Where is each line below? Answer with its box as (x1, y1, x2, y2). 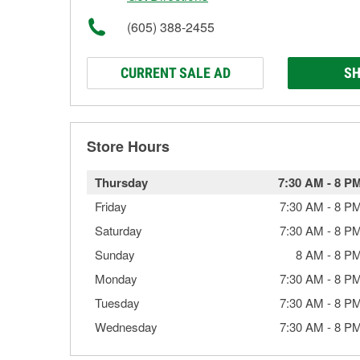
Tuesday (95, 294, 140, 311)
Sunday (95, 246, 135, 263)
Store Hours (87, 136, 170, 157)
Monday (95, 270, 137, 287)
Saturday (95, 222, 142, 239)
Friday (95, 198, 127, 215)
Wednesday (95, 318, 157, 335)
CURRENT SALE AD (120, 64, 231, 81)
